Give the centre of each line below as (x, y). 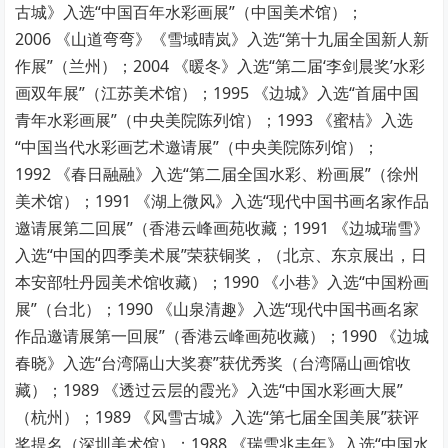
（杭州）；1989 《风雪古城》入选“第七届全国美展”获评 (217, 417)
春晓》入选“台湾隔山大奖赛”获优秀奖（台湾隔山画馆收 (213, 363)
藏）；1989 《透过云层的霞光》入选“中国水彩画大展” (209, 390)
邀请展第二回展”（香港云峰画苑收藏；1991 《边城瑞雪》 (222, 228)
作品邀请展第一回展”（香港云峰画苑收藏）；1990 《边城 (222, 336)
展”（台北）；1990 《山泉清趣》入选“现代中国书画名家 (217, 309)
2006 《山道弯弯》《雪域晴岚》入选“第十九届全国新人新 (222, 39)
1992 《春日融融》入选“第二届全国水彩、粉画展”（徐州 (217, 174)
